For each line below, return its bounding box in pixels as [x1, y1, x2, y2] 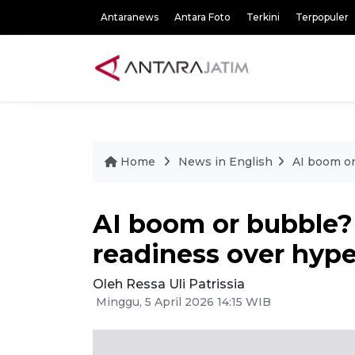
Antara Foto [174, 11, 231, 23]
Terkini [246, 11, 280, 23]
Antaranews [101, 11, 158, 23]
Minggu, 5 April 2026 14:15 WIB [93, 295, 271, 309]
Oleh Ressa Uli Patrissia [93, 277, 245, 292]
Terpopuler [296, 11, 349, 23]
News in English [178, 155, 273, 169]
